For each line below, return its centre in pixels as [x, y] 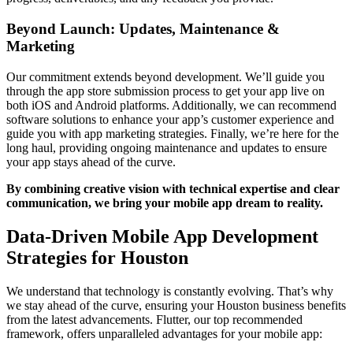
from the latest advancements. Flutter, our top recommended [154, 319]
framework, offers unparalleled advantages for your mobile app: [164, 333]
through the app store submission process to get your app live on [165, 91]
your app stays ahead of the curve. [91, 162]
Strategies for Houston [97, 257]
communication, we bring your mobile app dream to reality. [165, 203]
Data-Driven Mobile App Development [162, 236]
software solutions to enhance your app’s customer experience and [170, 119]
